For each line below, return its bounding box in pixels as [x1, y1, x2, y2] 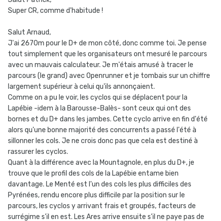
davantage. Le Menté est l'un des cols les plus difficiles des [8, 180, 191, 189]
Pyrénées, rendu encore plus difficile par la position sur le [8, 191, 185, 200]
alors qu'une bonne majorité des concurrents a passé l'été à [8, 126, 196, 135]
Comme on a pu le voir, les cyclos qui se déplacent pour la [8, 93, 187, 102]
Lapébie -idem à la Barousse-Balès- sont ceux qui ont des [8, 104, 191, 113]
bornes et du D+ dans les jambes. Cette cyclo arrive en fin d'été [8, 115, 208, 124]
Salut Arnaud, [8, 28, 51, 37]
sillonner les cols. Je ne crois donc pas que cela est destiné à [8, 137, 198, 146]
